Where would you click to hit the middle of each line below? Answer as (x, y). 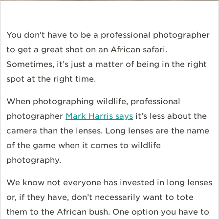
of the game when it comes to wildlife (84, 145)
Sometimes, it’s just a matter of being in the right (107, 64)
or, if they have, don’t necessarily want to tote (100, 197)
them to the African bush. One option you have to (108, 212)
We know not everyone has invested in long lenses (109, 183)
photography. (34, 160)
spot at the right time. (51, 79)
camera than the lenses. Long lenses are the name (108, 131)
